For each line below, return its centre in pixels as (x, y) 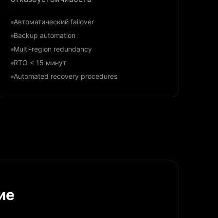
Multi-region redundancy (53, 49)
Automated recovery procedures (66, 76)
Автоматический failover (54, 22)
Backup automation (45, 35)
